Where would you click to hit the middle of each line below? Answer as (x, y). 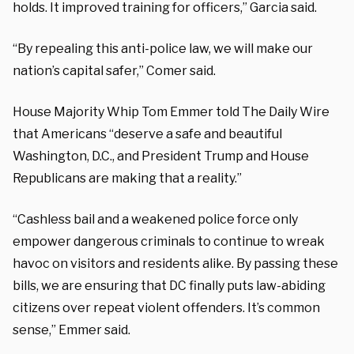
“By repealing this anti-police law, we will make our (163, 48)
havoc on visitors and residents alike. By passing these (175, 263)
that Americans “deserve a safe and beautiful (147, 134)
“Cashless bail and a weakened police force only (155, 219)
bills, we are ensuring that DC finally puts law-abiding (169, 285)
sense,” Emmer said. (72, 330)
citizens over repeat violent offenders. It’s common (166, 307)
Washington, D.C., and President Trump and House (161, 156)
